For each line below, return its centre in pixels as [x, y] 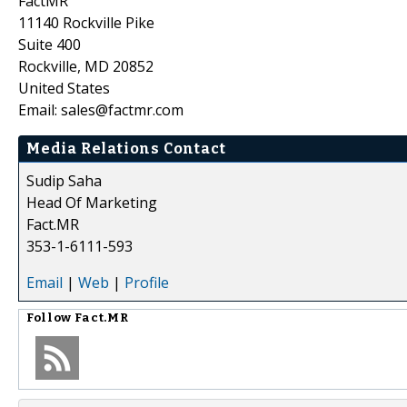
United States [64, 88]
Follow [50, 318]
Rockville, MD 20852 [86, 66]
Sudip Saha [64, 180]
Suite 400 [50, 44]
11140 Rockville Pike [86, 22]
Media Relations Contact [126, 148]
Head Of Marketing [92, 202]
